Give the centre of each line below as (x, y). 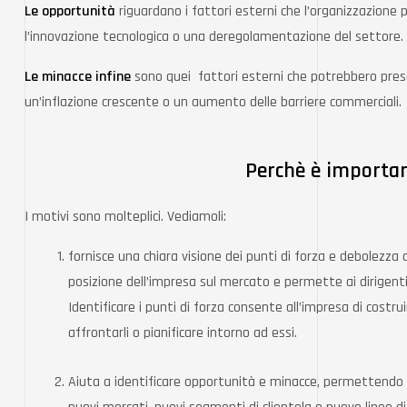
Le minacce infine (79, 77)
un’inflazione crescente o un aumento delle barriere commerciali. (213, 102)
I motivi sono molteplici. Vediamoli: (127, 217)
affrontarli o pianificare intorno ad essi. (184, 333)
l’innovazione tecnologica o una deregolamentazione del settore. (214, 37)
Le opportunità (72, 11)
